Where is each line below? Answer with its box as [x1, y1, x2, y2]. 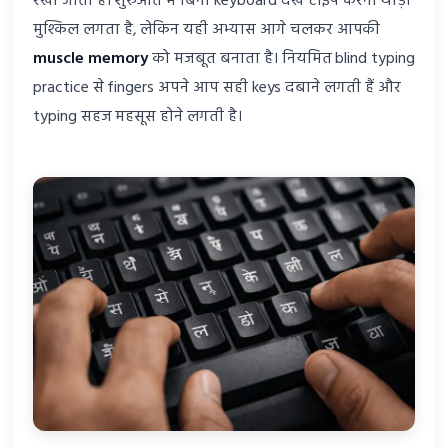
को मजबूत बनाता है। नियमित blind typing [148, 46, 415, 73]
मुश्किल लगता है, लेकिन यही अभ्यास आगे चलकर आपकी [33, 17, 381, 44]
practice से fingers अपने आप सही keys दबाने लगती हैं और [33, 75, 401, 102]
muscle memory [33, 46, 149, 73]
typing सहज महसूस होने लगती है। [33, 104, 242, 131]
